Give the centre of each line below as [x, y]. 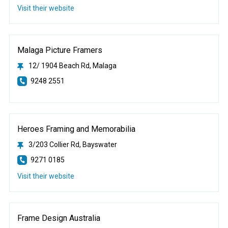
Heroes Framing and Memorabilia [76, 129]
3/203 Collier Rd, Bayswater [73, 145]
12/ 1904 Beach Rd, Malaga [72, 66]
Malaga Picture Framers [60, 50]
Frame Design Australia [59, 218]
